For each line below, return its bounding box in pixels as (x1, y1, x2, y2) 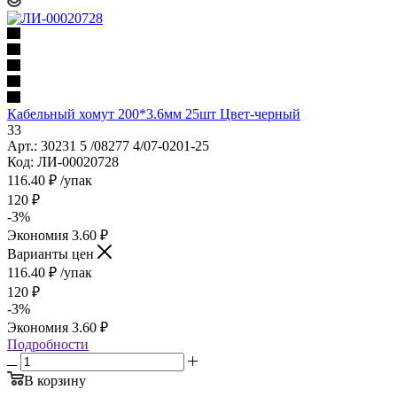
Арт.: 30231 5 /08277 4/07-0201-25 (7, 137, 209, 153)
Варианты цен (7, 245, 97, 261)
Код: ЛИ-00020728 (7, 153, 119, 169)
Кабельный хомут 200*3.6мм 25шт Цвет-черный (7, 105, 300, 121)
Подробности (7, 336, 89, 352)
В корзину (24, 372, 86, 388)
